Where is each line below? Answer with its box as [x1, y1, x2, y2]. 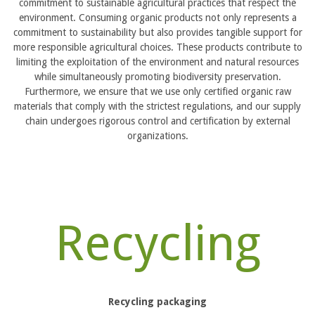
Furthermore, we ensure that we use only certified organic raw [24, 85, 291, 97]
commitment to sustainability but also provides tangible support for [13, 26, 302, 38]
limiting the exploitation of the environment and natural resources [16, 56, 299, 67]
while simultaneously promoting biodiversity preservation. [34, 70, 281, 82]
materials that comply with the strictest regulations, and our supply [14, 100, 301, 112]
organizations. [127, 129, 188, 141]
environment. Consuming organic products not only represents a [18, 11, 297, 23]
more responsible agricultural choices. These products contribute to [13, 41, 302, 53]
